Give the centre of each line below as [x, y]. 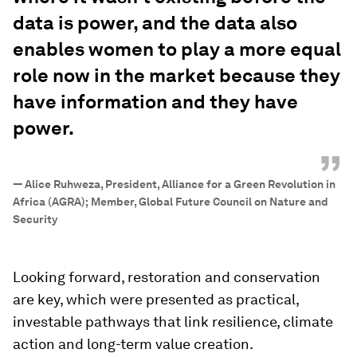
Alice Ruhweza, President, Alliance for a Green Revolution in [180, 184]
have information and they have [155, 102]
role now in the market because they [177, 76]
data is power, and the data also [155, 23]
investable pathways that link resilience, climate [173, 321]
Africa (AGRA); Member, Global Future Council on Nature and [171, 201]
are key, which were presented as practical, [156, 299]
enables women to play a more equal [177, 49]
